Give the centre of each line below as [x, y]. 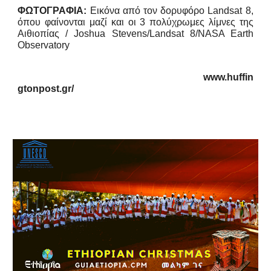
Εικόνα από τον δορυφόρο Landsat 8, [170, 11]
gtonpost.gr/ [46, 89]
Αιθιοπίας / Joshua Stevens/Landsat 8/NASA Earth [135, 34]
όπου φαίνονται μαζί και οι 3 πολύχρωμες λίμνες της [135, 22]
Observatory [44, 45]
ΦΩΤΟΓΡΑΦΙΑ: [52, 11]
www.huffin [224, 77]
